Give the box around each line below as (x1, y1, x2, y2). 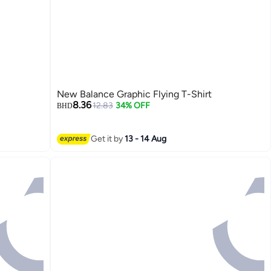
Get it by (91, 134, 125, 145)
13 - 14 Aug (125, 134, 167, 145)
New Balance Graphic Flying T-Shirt (57, 88, 212, 100)
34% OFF (115, 100, 150, 111)
